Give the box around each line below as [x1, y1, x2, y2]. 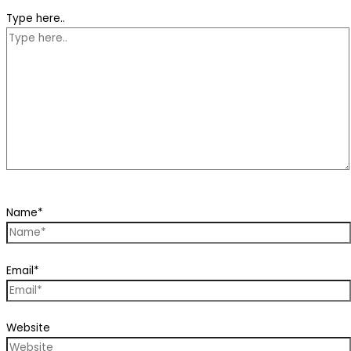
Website [6, 320, 50, 336]
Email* [6, 262, 39, 278]
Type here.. [6, 10, 65, 26]
